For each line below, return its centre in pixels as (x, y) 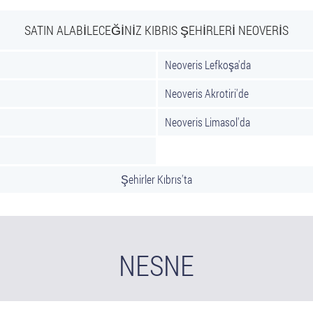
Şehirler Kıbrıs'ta (156, 179)
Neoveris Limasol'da (208, 122)
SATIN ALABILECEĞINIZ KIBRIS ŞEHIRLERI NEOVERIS (156, 30)
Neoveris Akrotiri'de (207, 93)
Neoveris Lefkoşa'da (208, 65)
